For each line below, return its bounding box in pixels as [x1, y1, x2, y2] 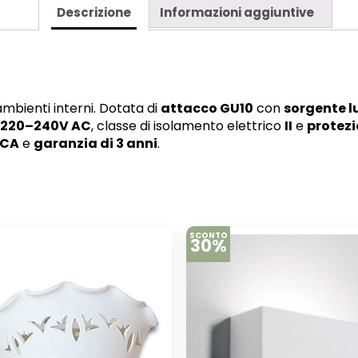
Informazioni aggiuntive [159, 3, 314, 21]
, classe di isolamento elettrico [91, 116, 284, 135]
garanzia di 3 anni [34, 133, 157, 153]
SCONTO [189, 229, 228, 242]
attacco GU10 [161, 98, 253, 117]
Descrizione [56, 3, 131, 21]
